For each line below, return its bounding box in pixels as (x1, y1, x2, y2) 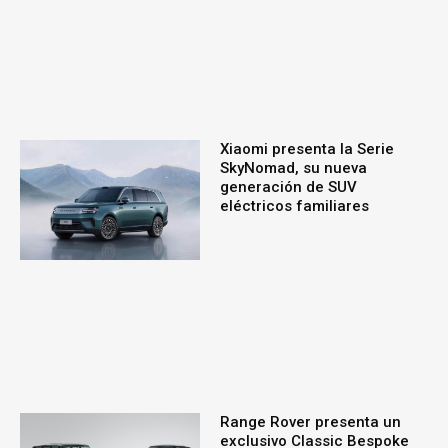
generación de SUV (219, 178, 357, 197)
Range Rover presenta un (219, 413, 401, 432)
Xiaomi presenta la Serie (219, 140, 394, 159)
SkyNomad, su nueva (219, 159, 367, 178)
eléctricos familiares (219, 197, 369, 216)
